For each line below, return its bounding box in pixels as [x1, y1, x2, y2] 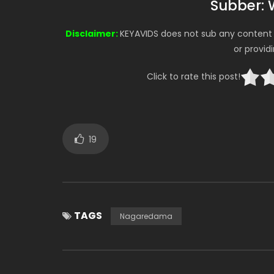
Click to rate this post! [146, 70, 240, 83]
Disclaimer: [65, 27, 118, 40]
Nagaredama [120, 210, 172, 221]
